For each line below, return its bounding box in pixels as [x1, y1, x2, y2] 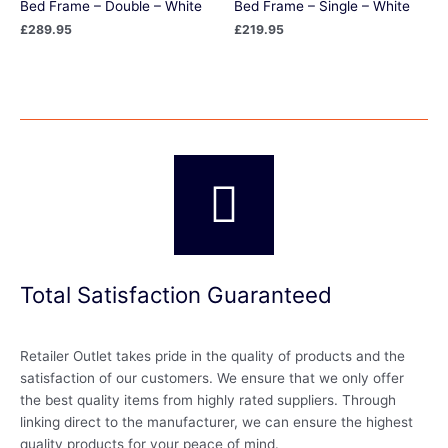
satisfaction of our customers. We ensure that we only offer [20, 369, 404, 386]
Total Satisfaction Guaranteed [20, 281, 332, 309]
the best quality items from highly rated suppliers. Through [20, 391, 396, 408]
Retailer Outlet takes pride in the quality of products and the [20, 347, 405, 364]
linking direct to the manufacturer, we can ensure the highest [20, 413, 413, 430]
